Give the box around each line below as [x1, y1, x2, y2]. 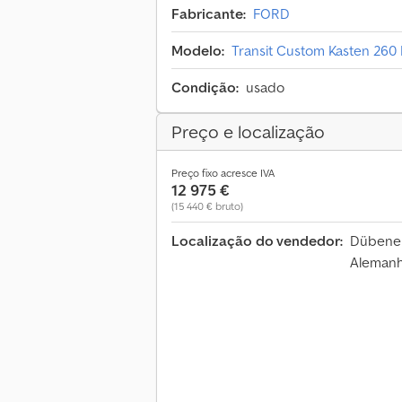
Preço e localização [171, 120, 325, 144]
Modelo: [171, 41, 224, 60]
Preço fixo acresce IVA [171, 166, 275, 180]
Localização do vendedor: [171, 232, 343, 250]
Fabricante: [171, 4, 246, 23]
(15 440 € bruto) [171, 199, 243, 214]
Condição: [171, 78, 239, 97]
